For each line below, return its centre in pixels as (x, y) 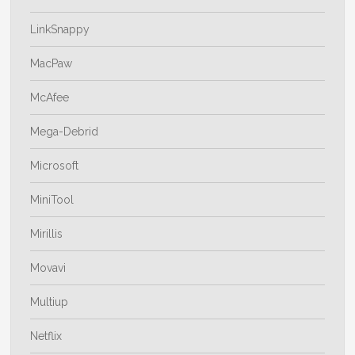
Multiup (50, 302)
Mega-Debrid (65, 132)
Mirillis (47, 234)
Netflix (46, 336)
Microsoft (55, 166)
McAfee (50, 98)
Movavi (48, 268)
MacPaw (52, 64)
